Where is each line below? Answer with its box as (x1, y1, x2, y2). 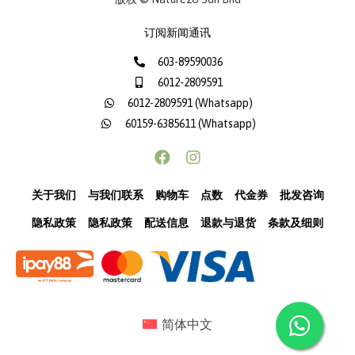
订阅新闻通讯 (144, 25, 211, 39)
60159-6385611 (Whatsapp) (124, 116, 256, 130)
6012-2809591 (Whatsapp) (128, 96, 254, 109)
